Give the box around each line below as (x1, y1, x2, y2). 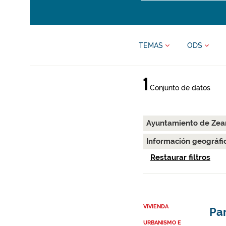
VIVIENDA (143, 203, 168, 210)
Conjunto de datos (147, 84, 210, 92)
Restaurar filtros (150, 153, 210, 162)
